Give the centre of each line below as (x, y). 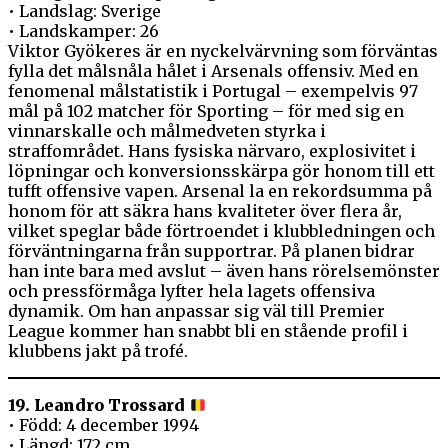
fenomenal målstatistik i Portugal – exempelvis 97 (213, 91)
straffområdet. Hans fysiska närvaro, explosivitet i (212, 151)
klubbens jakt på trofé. (98, 351)
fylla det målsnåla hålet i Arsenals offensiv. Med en (213, 71)
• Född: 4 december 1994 (103, 425)
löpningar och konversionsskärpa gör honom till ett (221, 171)
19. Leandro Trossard (96, 405)
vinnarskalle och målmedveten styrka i (167, 131)
